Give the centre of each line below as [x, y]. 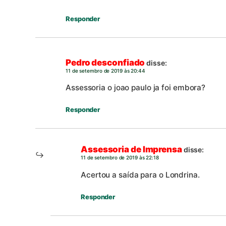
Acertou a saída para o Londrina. [140, 175]
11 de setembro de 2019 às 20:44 [105, 71]
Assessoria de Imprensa [131, 150]
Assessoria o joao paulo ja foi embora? [136, 88]
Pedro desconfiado [105, 63]
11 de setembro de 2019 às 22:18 [120, 158]
